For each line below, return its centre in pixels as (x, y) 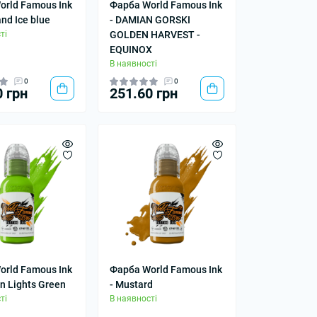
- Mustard (131, 284)
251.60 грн (143, 94)
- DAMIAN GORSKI (150, 20)
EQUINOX (131, 50)
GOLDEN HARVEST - (155, 35)
